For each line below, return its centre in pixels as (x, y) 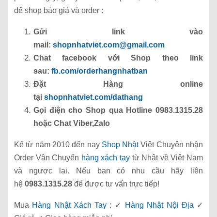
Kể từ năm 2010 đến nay (58, 145)
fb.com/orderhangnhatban (100, 71)
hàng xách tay (106, 158)
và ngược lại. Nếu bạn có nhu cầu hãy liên (108, 171)
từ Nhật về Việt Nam (167, 158)
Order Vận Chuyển (48, 158)
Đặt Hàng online (118, 84)
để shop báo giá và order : (59, 11)
